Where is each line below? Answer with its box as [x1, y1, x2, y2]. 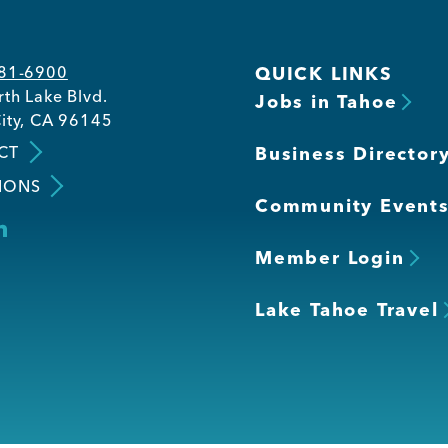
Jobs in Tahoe [254, 90, 398, 113]
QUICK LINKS [254, 62, 393, 85]
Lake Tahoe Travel [254, 298, 439, 321]
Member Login [254, 246, 405, 269]
